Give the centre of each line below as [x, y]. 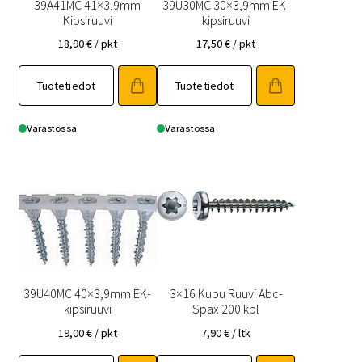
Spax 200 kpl [226, 309]
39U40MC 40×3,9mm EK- [88, 294]
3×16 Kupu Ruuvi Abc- [226, 294]
